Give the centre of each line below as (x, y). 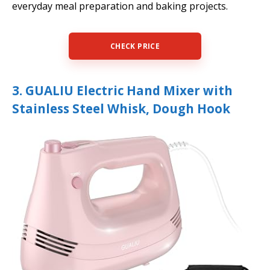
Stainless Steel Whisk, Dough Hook (121, 109)
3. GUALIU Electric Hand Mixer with (122, 91)
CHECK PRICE (135, 46)
